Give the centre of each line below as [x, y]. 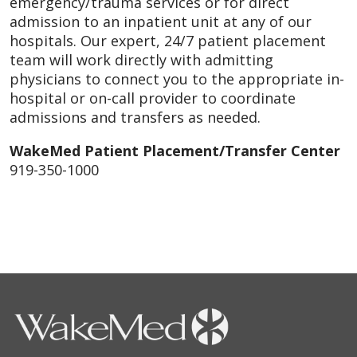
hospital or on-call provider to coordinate [153, 98]
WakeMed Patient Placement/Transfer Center [175, 150]
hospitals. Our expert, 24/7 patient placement [168, 40]
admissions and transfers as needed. [135, 117]
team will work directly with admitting [141, 59]
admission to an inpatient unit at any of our [161, 21]
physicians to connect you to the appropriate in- [177, 78]
